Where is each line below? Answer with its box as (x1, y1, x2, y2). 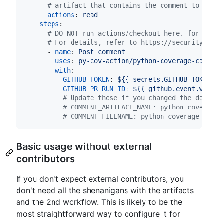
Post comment (78, 47, 125, 55)
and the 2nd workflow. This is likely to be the (16, 197, 182, 207)
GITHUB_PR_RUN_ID (63, 84, 125, 92)
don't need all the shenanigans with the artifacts (16, 185, 194, 195)
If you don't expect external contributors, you (16, 173, 184, 183)
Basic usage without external (16, 140, 152, 152)
